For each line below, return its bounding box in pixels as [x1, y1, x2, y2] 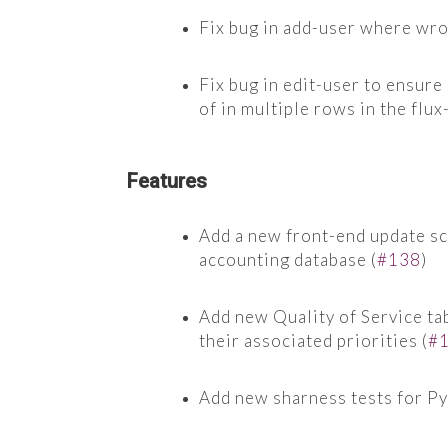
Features [127, 168, 207, 193]
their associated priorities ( [199, 329, 428, 351]
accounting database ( [199, 248, 377, 270]
